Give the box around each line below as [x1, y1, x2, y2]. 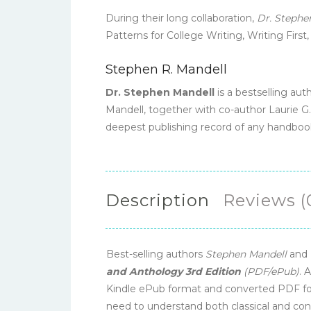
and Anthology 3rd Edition [106, 264, 244, 278]
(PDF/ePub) [244, 264, 299, 278]
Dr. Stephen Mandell [106, 86, 215, 99]
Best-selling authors [106, 247, 205, 260]
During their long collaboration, [106, 12, 257, 24]
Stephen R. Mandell [106, 62, 227, 77]
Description [106, 190, 210, 210]
